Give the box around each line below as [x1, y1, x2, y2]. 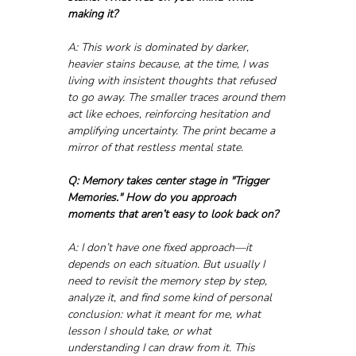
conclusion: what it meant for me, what [67, 306, 264, 322]
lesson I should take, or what [67, 323, 215, 339]
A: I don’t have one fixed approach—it [67, 239, 255, 255]
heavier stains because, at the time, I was [67, 56, 272, 72]
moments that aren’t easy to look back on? [67, 206, 278, 222]
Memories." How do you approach [67, 189, 239, 205]
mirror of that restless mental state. [67, 139, 243, 155]
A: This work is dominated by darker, [67, 39, 252, 55]
